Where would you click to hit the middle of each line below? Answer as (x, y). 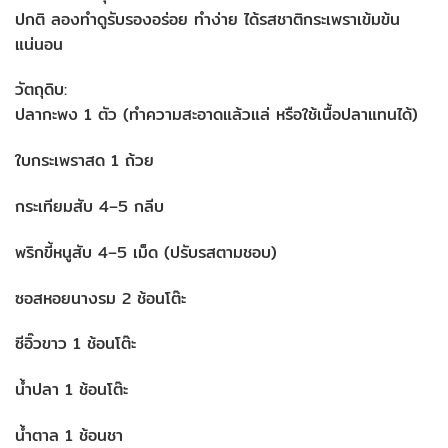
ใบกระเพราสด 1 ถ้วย (84, 161)
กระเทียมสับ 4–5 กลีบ (89, 206)
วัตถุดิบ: (41, 90)
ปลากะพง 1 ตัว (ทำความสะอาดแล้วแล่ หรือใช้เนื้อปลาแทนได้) (216, 115)
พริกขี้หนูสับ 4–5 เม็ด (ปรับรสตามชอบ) (146, 252)
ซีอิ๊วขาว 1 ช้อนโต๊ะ (75, 344)
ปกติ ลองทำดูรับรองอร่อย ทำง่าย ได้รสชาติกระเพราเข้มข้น (207, 19)
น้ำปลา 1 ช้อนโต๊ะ (71, 390)
